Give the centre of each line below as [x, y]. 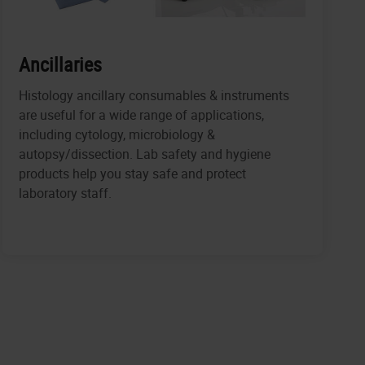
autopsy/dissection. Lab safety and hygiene [144, 154]
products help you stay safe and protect [132, 174]
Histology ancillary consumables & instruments [154, 96]
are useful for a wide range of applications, [141, 115]
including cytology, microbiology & [117, 135]
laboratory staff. [65, 193]
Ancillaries [60, 65]
